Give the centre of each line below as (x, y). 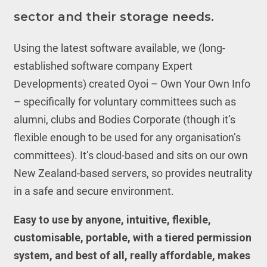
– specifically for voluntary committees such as (125, 102)
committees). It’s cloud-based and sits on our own (131, 155)
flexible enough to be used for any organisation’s (127, 137)
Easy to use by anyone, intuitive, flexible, (112, 220)
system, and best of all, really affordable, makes (132, 255)
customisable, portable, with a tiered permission (132, 237)
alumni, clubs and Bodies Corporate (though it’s (124, 119)
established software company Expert (103, 66)
